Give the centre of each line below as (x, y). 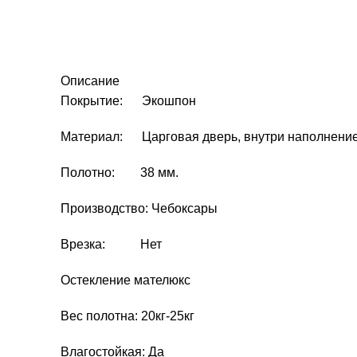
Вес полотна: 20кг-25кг (127, 316)
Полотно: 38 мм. (120, 172)
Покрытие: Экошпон (128, 100)
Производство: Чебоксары (139, 208)
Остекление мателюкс (126, 280)
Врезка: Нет (111, 244)
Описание (90, 80)
